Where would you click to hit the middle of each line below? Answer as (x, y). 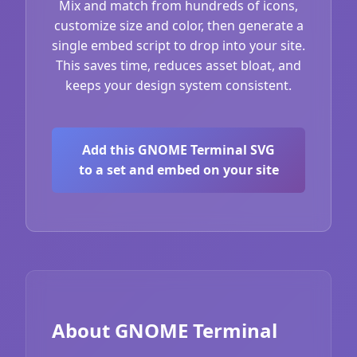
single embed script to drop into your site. (178, 45)
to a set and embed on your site (178, 169)
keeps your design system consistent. (178, 85)
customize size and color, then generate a (178, 25)
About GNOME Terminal (165, 330)
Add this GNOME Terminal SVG (178, 149)
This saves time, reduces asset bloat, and (178, 65)
